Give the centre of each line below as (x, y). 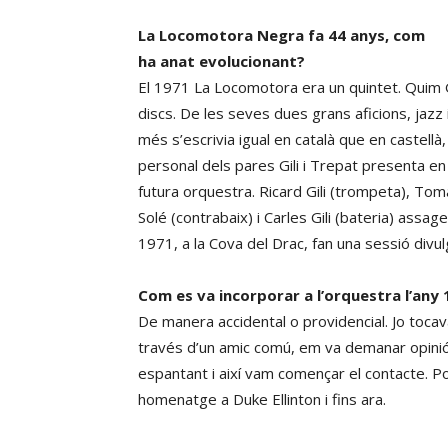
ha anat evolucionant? (221, 61)
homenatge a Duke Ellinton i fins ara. (262, 399)
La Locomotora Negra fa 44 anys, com (281, 35)
